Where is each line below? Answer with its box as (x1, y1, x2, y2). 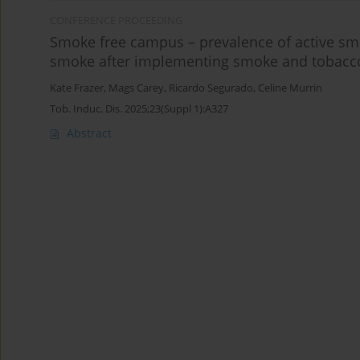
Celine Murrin (258, 81, 322, 96)
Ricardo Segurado (169, 81, 253, 96)
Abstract (67, 125, 112, 141)
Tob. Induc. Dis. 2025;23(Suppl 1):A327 (50, 101, 228, 117)
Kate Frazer (50, 81, 104, 96)
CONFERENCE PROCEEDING (50, 14, 182, 28)
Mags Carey (108, 81, 164, 96)
